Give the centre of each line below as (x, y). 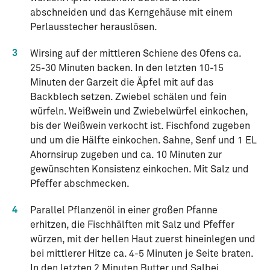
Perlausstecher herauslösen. (94, 27)
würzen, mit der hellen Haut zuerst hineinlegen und (143, 239)
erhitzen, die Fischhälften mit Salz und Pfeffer (132, 225)
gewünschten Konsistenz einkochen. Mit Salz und (140, 169)
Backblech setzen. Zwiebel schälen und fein (128, 97)
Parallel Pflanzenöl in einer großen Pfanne (124, 210)
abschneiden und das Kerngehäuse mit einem (131, 13)
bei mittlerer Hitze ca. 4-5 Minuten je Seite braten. (142, 254)
